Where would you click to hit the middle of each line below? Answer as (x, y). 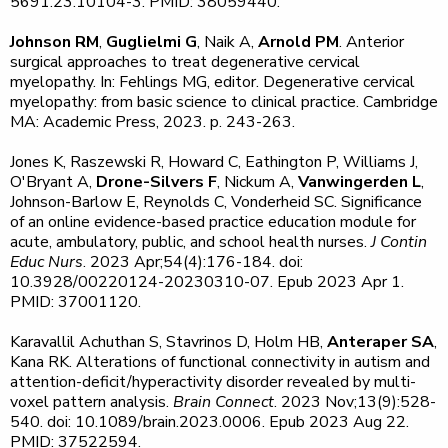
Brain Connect (223, 402)
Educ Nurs (46, 262)
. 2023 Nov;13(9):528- (355, 402)
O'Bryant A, (53, 182)
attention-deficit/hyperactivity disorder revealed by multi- (213, 382)
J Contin (399, 242)
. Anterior (371, 42)
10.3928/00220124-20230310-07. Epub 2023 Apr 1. (207, 282)
